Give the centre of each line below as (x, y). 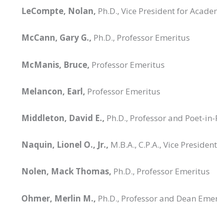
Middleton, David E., (63, 118)
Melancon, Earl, (53, 91)
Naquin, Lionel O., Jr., (65, 145)
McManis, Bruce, (55, 64)
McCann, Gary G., (56, 38)
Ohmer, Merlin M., (59, 198)
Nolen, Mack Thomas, (66, 171)
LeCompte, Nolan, (59, 11)
